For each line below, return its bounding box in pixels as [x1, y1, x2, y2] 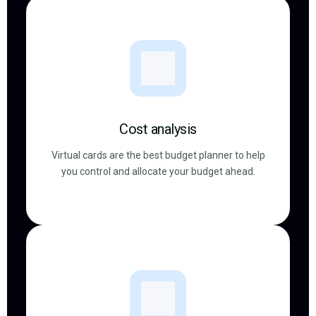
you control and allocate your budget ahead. [61, 166, 255, 177]
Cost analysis [119, 121, 197, 138]
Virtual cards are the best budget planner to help [51, 150, 265, 161]
